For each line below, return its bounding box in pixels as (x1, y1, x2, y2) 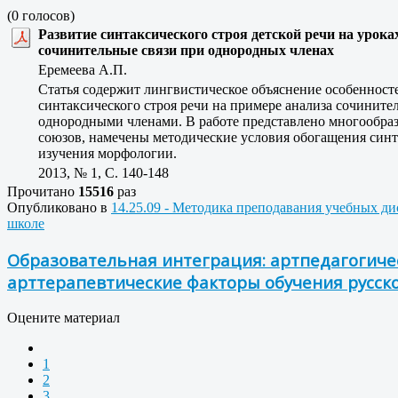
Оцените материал (7, 309, 120, 325)
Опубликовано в (7, 200, 107, 216)
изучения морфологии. (38, 146, 177, 162)
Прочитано (7, 184, 78, 200)
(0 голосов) (7, 8, 75, 24)
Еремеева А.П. (38, 62, 138, 78)
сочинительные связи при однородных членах (38, 43, 334, 59)
